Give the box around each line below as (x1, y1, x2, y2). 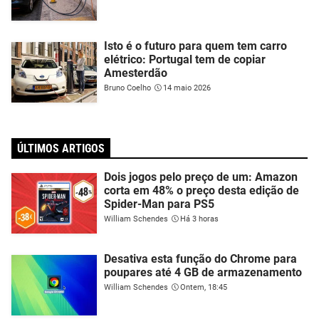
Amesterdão (104, 66, 167, 80)
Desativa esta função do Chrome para (104, 252, 297, 266)
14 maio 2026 (163, 83, 211, 93)
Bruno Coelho (104, 83, 151, 93)
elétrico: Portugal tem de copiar (104, 53, 266, 67)
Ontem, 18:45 (180, 283, 227, 293)
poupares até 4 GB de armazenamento (104, 266, 302, 280)
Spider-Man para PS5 (104, 197, 214, 211)
